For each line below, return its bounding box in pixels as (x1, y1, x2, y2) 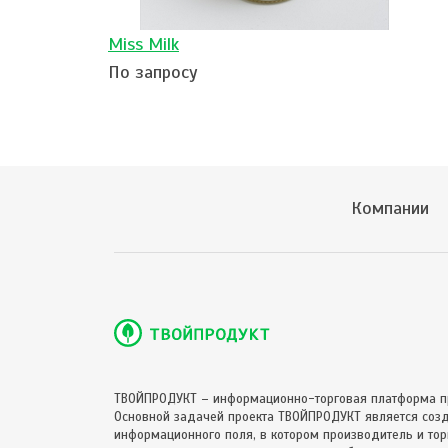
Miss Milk (108, 33, 179, 55)
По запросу (108, 61, 198, 83)
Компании (350, 197, 429, 219)
